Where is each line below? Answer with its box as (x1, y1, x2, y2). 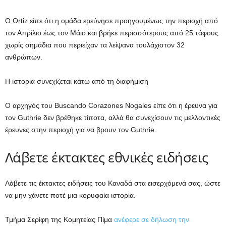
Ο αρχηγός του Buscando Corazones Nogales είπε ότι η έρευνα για (5, 101, 217, 109)
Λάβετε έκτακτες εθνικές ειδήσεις (5, 148, 208, 166)
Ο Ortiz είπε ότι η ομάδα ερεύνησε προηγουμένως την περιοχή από (5, 17, 218, 25)
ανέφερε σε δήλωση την (114, 215, 189, 223)
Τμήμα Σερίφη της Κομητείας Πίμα (5, 215, 114, 223)
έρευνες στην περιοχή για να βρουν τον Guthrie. (5, 126, 156, 134)
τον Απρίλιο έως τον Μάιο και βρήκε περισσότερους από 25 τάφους (5, 29, 218, 37)
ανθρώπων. (5, 53, 42, 61)
